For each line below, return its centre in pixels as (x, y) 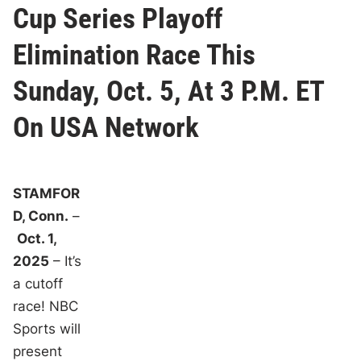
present (38, 351)
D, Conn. (41, 216)
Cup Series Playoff (118, 19)
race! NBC (46, 306)
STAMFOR (47, 193)
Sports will (47, 328)
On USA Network (106, 127)
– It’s (66, 261)
